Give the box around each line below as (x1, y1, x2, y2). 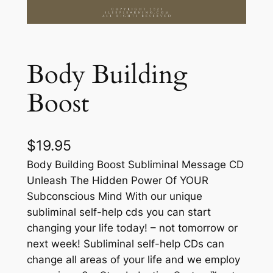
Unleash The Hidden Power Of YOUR (26, 174, 208, 187)
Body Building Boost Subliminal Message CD (26, 158, 244, 171)
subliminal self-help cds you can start (26, 206, 211, 219)
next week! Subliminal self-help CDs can (26, 238, 224, 250)
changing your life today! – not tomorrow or (26, 222, 238, 235)
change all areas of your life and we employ (26, 253, 240, 266)
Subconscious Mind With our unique (26, 190, 202, 203)
